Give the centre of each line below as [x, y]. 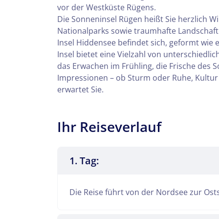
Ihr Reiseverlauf [109, 126]
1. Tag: [84, 160]
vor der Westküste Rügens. [107, 7]
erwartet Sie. [80, 89]
